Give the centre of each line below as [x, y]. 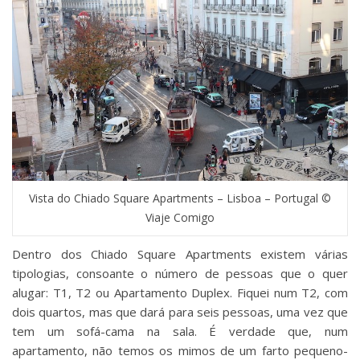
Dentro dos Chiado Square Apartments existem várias [180, 254]
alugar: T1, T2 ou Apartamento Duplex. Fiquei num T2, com [180, 293]
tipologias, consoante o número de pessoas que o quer [180, 274]
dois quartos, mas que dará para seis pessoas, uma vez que [180, 312]
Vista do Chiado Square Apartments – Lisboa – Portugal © [180, 198]
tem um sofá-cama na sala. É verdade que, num [180, 331]
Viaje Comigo [180, 218]
